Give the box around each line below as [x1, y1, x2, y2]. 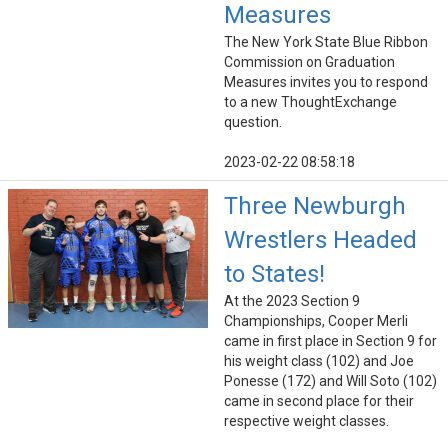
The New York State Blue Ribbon [224, 34, 428, 51]
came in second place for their [224, 393, 414, 410]
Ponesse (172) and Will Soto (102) [224, 373, 437, 390]
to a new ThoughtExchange [224, 94, 397, 111]
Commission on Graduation [224, 54, 395, 71]
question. [224, 114, 282, 131]
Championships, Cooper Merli [224, 313, 408, 330]
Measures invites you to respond [224, 74, 428, 91]
